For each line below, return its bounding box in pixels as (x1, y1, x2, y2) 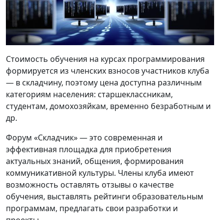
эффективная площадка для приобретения (6, 143, 171, 155)
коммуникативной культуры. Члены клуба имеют (6, 167, 194, 178)
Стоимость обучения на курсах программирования (6, 53, 205, 64)
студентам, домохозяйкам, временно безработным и (6, 100, 211, 111)
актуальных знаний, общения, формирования (6, 155, 184, 166)
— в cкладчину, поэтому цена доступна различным (6, 77, 202, 88)
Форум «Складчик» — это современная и (6, 132, 163, 143)
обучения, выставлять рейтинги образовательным (6, 191, 203, 202)
